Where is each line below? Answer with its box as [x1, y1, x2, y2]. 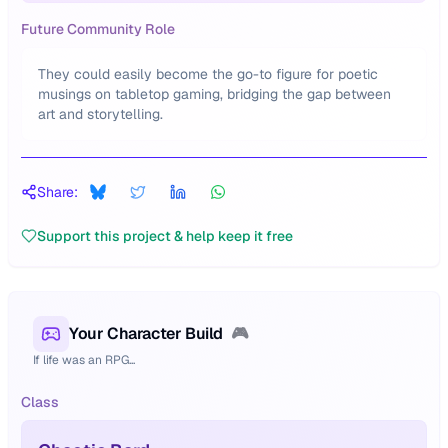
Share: [37, 183, 78, 201]
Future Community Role [21, 20, 175, 38]
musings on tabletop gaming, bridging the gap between [38, 85, 391, 103]
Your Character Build [69, 323, 223, 344]
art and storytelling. [38, 105, 163, 123]
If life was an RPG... [33, 352, 135, 368]
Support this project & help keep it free [37, 227, 293, 245]
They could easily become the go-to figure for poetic [38, 65, 378, 83]
